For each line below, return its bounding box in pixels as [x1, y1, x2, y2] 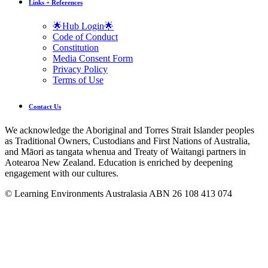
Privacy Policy [53, 63, 108, 74]
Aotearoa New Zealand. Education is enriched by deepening [5, 157, 233, 167]
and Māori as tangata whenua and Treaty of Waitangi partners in [5, 146, 246, 157]
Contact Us [29, 102, 61, 110]
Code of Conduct [53, 31, 118, 42]
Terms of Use [53, 74, 103, 85]
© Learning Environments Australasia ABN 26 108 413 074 [5, 188, 232, 199]
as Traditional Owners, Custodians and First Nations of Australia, [5, 135, 250, 146]
